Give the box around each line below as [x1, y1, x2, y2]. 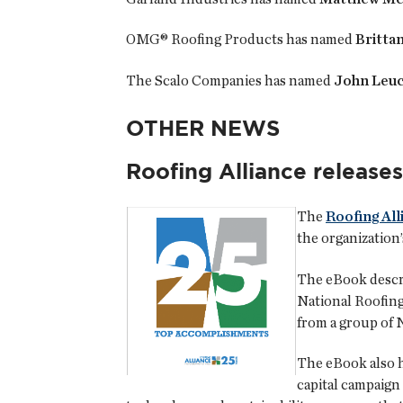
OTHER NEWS [126, 114, 280, 140]
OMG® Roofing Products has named [126, 31, 355, 49]
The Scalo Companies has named [126, 71, 334, 89]
